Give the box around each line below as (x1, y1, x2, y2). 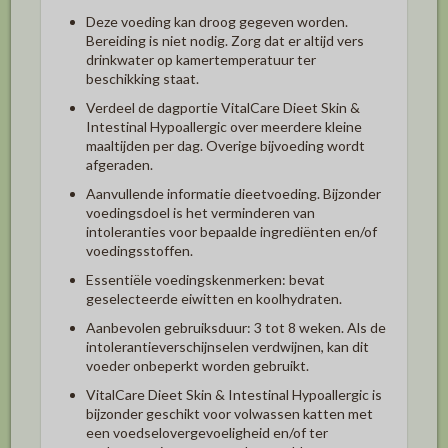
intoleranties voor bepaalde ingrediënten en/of (86, 222, 377, 240)
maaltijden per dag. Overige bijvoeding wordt (86, 136, 365, 154)
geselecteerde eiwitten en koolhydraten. (86, 289, 342, 307)
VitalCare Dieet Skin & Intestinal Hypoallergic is (86, 385, 382, 403)
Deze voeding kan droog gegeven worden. (86, 12, 348, 30)
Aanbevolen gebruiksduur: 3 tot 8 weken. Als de (86, 318, 386, 336)
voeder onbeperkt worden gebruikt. (86, 356, 309, 374)
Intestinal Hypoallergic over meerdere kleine (86, 117, 362, 135)
